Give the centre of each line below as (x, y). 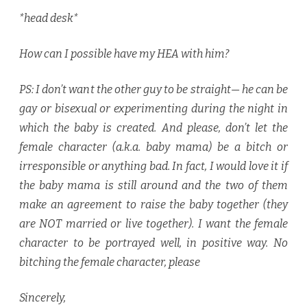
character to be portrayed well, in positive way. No (153, 243)
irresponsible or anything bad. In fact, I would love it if (153, 167)
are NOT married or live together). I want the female (153, 224)
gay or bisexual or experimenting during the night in (153, 109)
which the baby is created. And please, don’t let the (153, 128)
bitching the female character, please (110, 262)
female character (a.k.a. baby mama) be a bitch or (153, 147)
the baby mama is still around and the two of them (153, 186)
